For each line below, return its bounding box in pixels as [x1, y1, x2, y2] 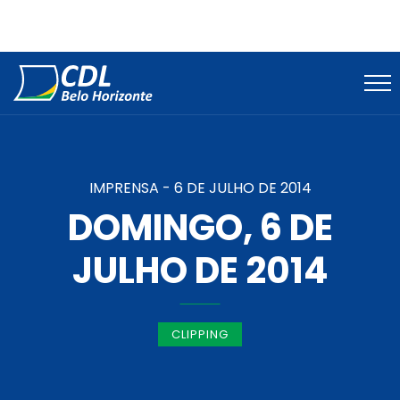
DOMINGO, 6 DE [67, 203, 333, 254]
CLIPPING [171, 326, 229, 344]
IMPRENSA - [88, 178, 174, 199]
